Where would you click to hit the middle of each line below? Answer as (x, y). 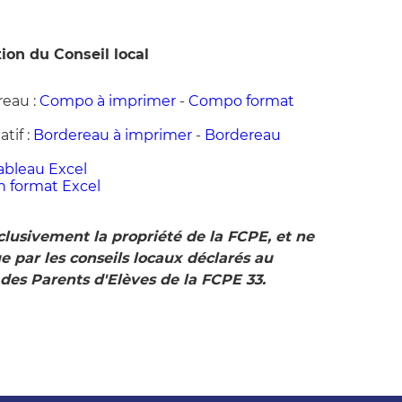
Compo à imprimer (107, 101)
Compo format (241, 101)
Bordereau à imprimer (112, 135)
